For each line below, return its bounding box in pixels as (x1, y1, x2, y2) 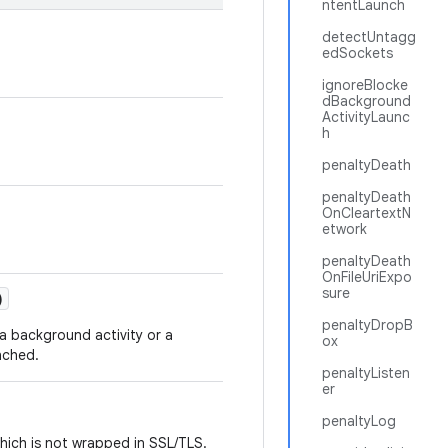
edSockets (322, 44, 393, 62)
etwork (322, 220, 367, 238)
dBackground (322, 92, 411, 110)
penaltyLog (322, 412, 396, 430)
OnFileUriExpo (322, 268, 412, 286)
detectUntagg (322, 28, 416, 46)
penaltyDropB (322, 316, 413, 334)
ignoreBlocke (322, 76, 408, 94)
